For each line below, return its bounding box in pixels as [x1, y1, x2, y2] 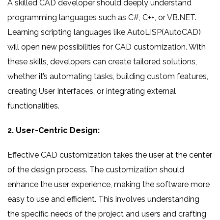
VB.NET [167, 13, 195, 22]
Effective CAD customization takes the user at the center [7, 150, 212, 160]
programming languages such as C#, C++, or [7, 13, 167, 22]
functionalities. [7, 101, 59, 110]
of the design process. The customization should [7, 165, 184, 174]
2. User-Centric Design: [7, 126, 100, 135]
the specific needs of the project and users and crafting [7, 209, 206, 219]
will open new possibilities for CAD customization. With [7, 42, 206, 52]
